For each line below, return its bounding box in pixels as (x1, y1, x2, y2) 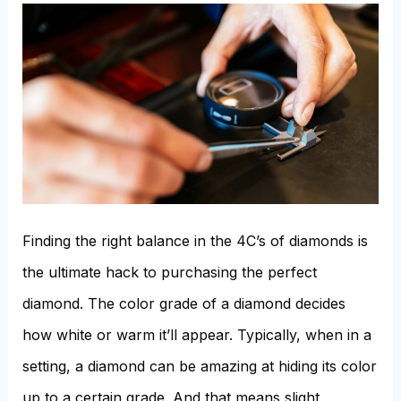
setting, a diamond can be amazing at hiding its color (21, 357, 377, 376)
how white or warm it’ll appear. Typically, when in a (21, 326, 371, 345)
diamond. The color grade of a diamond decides (21, 294, 346, 313)
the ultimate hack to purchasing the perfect (21, 263, 317, 282)
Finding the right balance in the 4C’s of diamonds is (21, 232, 368, 251)
